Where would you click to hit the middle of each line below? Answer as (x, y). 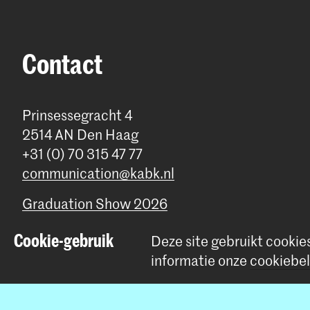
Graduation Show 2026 (95, 204)
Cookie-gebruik (64, 240)
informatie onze (200, 260)
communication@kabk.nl (98, 173)
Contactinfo (60, 274)
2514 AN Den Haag (80, 135)
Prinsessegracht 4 (77, 115)
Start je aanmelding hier (96, 227)
